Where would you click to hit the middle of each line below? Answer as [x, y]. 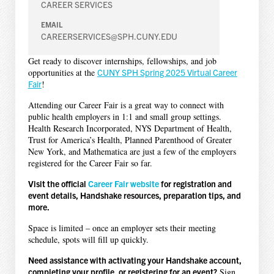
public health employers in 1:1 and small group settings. [124, 116]
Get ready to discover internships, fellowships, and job [122, 61]
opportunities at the [62, 72]
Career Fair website [123, 183]
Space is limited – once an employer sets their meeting [122, 228]
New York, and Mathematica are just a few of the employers [132, 151]
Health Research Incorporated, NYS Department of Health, [130, 128]
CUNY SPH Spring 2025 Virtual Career [167, 72]
